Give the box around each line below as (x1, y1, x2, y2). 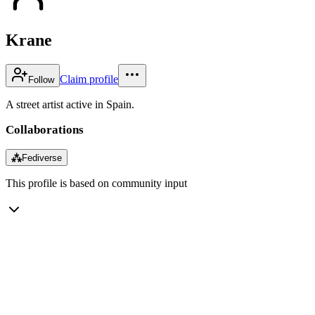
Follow (28, 74, 54, 85)
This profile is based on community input (6, 176, 187, 189)
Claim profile (60, 72, 118, 85)
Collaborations (6, 122, 84, 136)
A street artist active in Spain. (6, 98, 134, 110)
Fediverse (22, 152, 62, 163)
